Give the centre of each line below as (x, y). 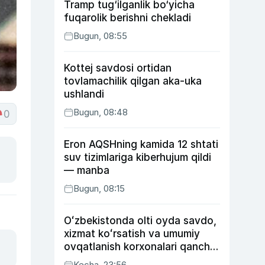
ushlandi (84, 94)
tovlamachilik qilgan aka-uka (133, 81)
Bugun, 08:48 (101, 112)
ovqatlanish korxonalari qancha (140, 247)
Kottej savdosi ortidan (118, 68)
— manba (87, 170)
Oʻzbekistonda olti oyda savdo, (140, 221)
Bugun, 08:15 (99, 188)
